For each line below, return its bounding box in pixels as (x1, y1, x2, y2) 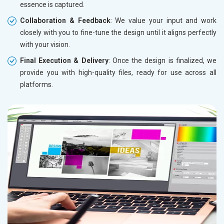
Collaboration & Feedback (20, 16, 110, 25)
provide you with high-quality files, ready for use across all (20, 68, 216, 77)
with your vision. (20, 40, 70, 49)
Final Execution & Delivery (20, 56, 108, 65)
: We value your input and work (110, 16, 216, 25)
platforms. (20, 80, 53, 89)
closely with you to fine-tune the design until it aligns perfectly (20, 28, 216, 37)
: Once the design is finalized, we (108, 56, 217, 65)
